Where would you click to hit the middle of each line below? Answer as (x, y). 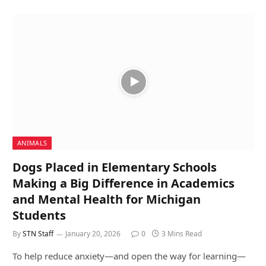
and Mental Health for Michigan (107, 199)
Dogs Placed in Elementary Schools (115, 167)
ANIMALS (32, 143)
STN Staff (38, 234)
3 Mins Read (182, 234)
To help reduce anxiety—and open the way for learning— (129, 256)
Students (39, 216)
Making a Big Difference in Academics (123, 183)
